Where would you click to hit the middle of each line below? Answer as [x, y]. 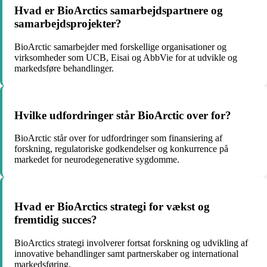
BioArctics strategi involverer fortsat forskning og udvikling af [131, 243]
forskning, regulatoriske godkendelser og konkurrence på [121, 149]
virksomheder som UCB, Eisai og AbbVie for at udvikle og [126, 57]
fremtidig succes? [56, 220]
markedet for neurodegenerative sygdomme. [97, 160]
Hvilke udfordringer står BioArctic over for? [123, 115]
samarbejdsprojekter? [68, 24]
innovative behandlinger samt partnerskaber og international [126, 253]
